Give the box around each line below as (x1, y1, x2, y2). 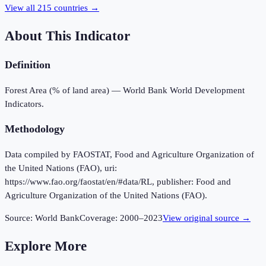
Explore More (5, 238, 87, 254)
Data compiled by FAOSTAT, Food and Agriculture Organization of (5, 150, 254, 160)
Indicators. (5, 99, 44, 109)
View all (5, 3, 37, 13)
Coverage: (80, 213, 120, 223)
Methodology (5, 123, 65, 135)
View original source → (163, 213, 251, 223)
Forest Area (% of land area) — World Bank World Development (5, 85, 245, 95)
